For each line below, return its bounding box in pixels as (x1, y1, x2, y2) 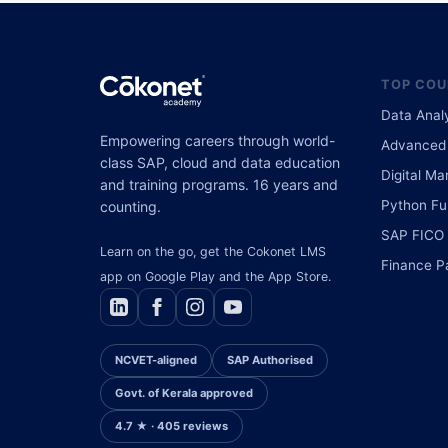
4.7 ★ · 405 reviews (115, 418, 228, 433)
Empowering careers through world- (100, 131, 335, 149)
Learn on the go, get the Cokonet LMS (100, 243, 326, 259)
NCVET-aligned (115, 352, 197, 367)
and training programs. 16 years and (100, 175, 338, 193)
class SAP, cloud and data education (100, 153, 340, 171)
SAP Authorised (227, 352, 313, 367)
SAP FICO (381, 226, 445, 243)
